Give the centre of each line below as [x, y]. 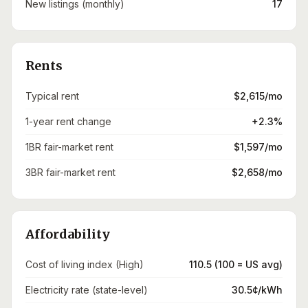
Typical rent [52, 96]
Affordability [68, 234]
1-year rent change [68, 121]
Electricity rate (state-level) [87, 290]
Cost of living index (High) [85, 264]
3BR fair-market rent [70, 172]
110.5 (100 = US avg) [236, 264]
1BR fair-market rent [69, 147]
